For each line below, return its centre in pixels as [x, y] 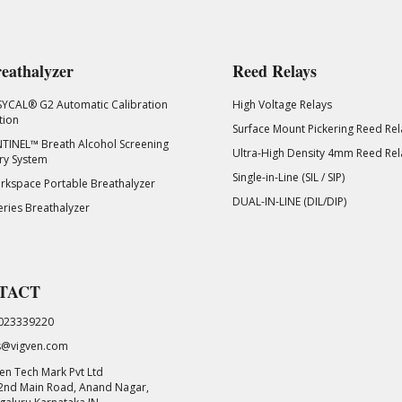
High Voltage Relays [282, 104]
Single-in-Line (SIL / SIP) [288, 177]
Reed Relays [275, 71]
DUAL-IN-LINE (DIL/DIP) [289, 201]
